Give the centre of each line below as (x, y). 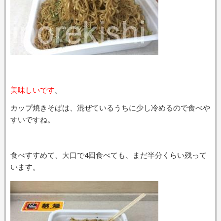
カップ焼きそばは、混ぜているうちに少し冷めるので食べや (110, 108)
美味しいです (33, 90)
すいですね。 (33, 119)
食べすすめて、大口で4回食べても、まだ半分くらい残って (109, 155)
